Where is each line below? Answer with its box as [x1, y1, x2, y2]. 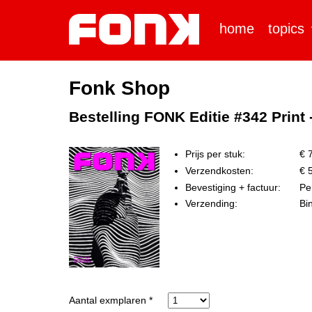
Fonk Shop [69, 77, 170, 99]
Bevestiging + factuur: [185, 181, 281, 193]
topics [268, 21, 305, 36]
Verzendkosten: [185, 164, 253, 176]
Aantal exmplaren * [69, 295, 153, 306]
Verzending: [185, 198, 237, 210]
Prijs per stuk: [185, 148, 245, 159]
